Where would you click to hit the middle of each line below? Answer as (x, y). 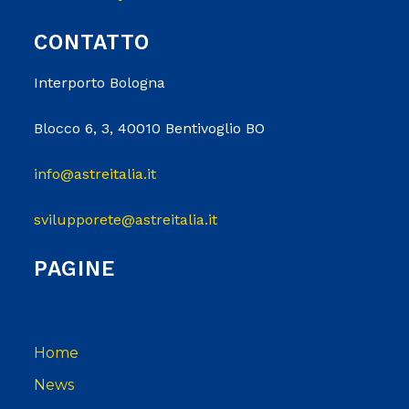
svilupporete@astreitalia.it (126, 220)
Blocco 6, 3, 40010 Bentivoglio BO (149, 128)
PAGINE (74, 269)
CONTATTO (92, 42)
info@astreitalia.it (95, 174)
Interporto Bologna (100, 83)
